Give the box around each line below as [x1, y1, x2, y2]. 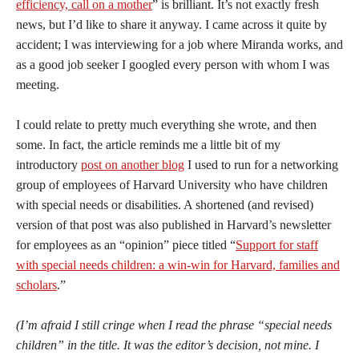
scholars [16, 278, 57, 292]
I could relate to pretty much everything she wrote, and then [16, 118, 317, 131]
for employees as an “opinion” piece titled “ [16, 238, 236, 252]
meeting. [16, 78, 59, 91]
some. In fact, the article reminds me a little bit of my [16, 138, 280, 151]
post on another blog [81, 158, 184, 171]
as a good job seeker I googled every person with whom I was [16, 58, 329, 71]
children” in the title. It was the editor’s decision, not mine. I [16, 338, 319, 352]
